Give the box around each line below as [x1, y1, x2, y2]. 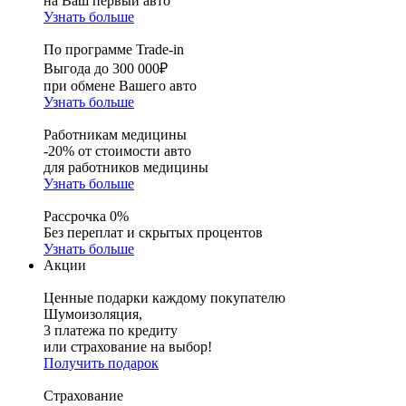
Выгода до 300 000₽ [43, 61, 168, 76]
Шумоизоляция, [43, 306, 142, 322]
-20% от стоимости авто [43, 143, 191, 159]
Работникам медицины [43, 127, 187, 142]
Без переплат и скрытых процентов [43, 225, 263, 240]
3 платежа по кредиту [43, 323, 178, 338]
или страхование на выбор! [43, 339, 212, 354]
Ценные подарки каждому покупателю [43, 290, 285, 305]
